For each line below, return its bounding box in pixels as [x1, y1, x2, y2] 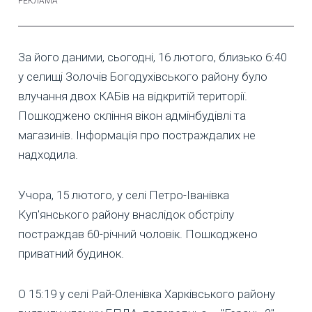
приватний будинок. [18, 246, 124, 260]
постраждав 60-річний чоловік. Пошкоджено [18, 226, 258, 241]
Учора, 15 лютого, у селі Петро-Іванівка [18, 187, 229, 202]
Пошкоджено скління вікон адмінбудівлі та [18, 108, 246, 123]
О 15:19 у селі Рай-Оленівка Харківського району [18, 286, 275, 301]
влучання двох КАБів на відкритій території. [18, 88, 247, 103]
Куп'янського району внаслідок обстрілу [18, 207, 234, 221]
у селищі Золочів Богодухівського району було [18, 69, 267, 84]
